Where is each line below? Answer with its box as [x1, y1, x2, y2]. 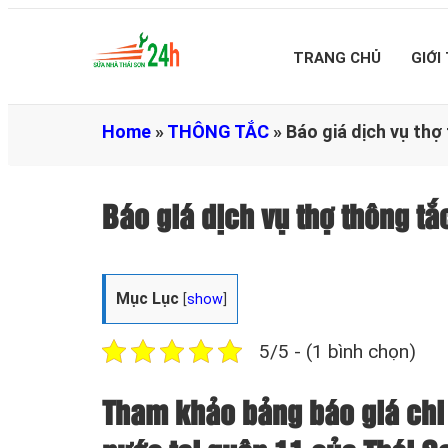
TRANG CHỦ [293, 49, 381, 67]
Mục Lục [116, 288, 179, 308]
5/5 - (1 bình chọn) [259, 339, 416, 363]
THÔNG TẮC [167, 121, 269, 142]
